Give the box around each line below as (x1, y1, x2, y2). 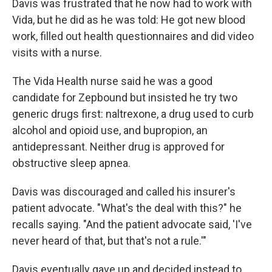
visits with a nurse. (12, 46, 102, 59)
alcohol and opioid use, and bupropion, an (12, 124, 208, 137)
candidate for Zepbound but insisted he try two (12, 91, 237, 104)
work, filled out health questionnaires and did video (12, 30, 254, 42)
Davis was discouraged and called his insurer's (12, 185, 236, 198)
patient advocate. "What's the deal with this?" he (12, 202, 242, 214)
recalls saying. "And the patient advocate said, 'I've (12, 218, 252, 231)
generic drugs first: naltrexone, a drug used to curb (12, 107, 254, 120)
